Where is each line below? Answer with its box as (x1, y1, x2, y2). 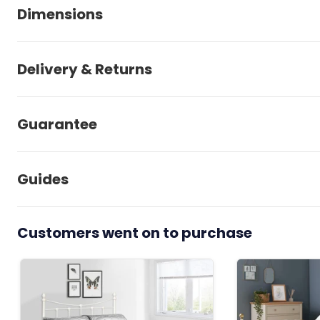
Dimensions (17, 4, 103, 24)
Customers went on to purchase (17, 222, 252, 243)
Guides (17, 169, 69, 189)
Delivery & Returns (17, 59, 152, 79)
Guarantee (17, 114, 97, 134)
